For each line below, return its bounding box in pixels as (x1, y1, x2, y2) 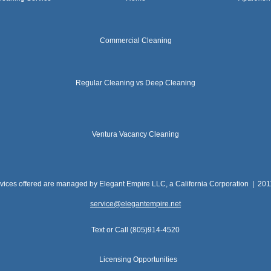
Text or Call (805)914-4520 (91, 226, 180, 234)
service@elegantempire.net (90, 200, 181, 208)
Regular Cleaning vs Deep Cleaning (76, 79, 195, 87)
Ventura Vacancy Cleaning (92, 130, 179, 139)
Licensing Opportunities (99, 255, 177, 264)
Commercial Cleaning (99, 36, 172, 45)
